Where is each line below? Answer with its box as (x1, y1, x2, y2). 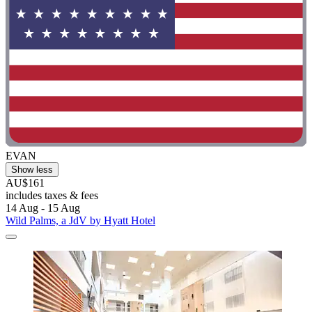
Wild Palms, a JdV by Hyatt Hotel (6, 214, 155, 227)
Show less (11, 164, 53, 175)
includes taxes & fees (6, 189, 98, 202)
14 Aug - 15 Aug (6, 202, 80, 214)
